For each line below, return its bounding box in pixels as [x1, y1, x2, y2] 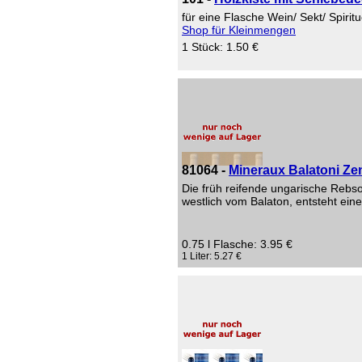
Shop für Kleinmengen [182, 23, 296, 36]
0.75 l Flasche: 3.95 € [182, 238, 293, 250]
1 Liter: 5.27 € [182, 250, 242, 262]
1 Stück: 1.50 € [182, 40, 259, 53]
